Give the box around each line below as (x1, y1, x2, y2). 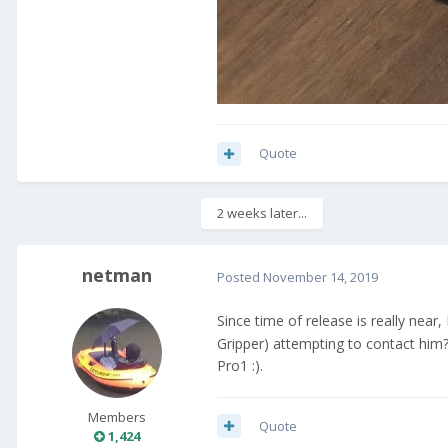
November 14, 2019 (263, 267, 378, 286)
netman (82, 263, 152, 288)
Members (88, 408, 146, 427)
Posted (217, 267, 263, 286)
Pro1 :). (217, 355, 263, 375)
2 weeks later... (217, 204, 307, 223)
